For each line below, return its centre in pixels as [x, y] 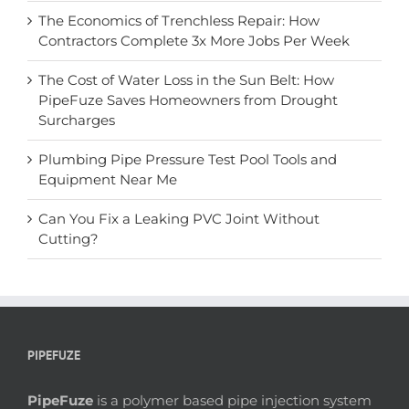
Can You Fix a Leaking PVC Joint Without [179, 219]
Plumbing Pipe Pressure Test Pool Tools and [188, 160]
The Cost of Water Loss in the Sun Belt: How [186, 80]
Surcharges [77, 121]
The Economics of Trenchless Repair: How [179, 21]
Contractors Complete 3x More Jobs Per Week [194, 41]
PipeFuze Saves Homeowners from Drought [188, 100]
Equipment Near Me [108, 180]
